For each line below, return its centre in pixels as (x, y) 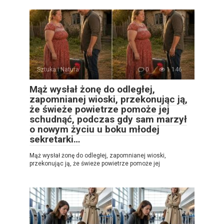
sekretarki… (55, 139)
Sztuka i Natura (58, 70)
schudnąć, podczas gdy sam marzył (108, 119)
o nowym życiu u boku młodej (94, 129)
